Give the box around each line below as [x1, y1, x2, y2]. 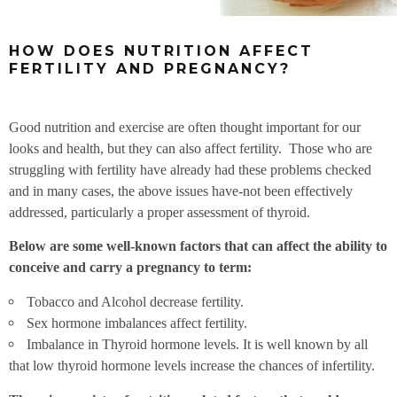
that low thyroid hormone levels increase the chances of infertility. [9, 358, 375, 374]
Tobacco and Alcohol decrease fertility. [27, 294, 244, 310]
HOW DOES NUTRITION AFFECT [9, 43, 314, 60]
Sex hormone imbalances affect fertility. [27, 315, 247, 331]
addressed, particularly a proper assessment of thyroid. [9, 205, 310, 221]
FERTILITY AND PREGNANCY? [9, 60, 291, 78]
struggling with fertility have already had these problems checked [9, 162, 371, 178]
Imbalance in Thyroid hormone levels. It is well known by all [27, 337, 368, 353]
